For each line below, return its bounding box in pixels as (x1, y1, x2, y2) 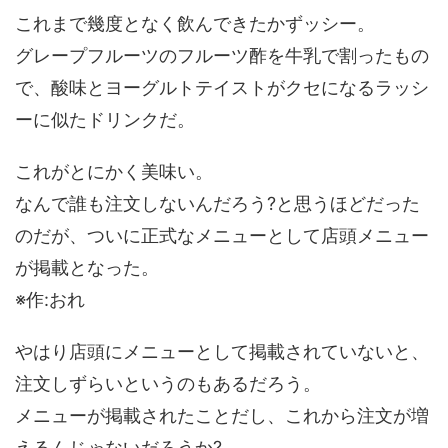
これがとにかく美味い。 (15, 160, 213, 182)
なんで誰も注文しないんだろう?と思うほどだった (15, 192, 420, 214)
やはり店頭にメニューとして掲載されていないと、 (15, 340, 429, 362)
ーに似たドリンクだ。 (15, 108, 195, 130)
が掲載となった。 (15, 256, 159, 278)
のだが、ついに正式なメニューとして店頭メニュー (15, 224, 429, 246)
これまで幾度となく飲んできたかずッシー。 (15, 12, 375, 34)
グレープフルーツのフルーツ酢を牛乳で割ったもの (15, 44, 429, 66)
